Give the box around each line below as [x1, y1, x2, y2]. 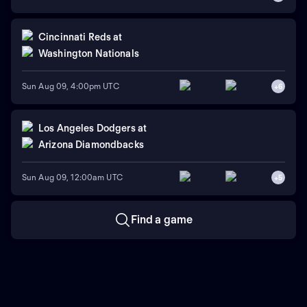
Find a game [130, 212, 193, 226]
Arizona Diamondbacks [38, 139, 144, 151]
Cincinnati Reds [38, 32, 112, 43]
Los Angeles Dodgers [38, 123, 136, 134]
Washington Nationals [38, 48, 139, 60]
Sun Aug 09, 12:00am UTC [22, 172, 123, 183]
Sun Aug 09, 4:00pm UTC [22, 81, 119, 92]
